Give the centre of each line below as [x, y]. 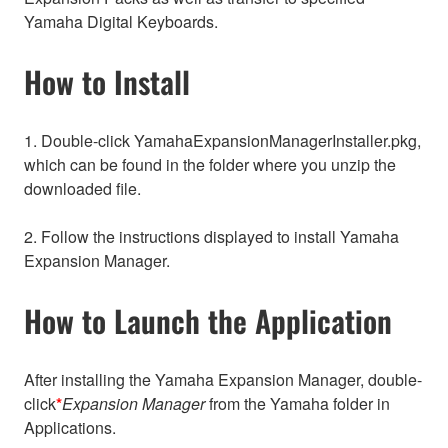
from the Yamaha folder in [297, 403]
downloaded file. [82, 189]
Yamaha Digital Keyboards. [121, 22]
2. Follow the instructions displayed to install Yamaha [211, 237]
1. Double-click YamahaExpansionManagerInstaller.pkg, [222, 141]
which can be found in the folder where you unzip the [210, 165]
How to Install [107, 82]
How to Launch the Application [208, 321]
